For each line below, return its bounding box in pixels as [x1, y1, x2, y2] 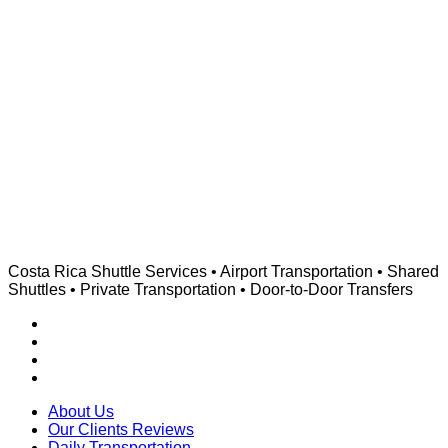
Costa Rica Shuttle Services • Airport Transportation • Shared [8, 262, 439, 280]
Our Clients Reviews [48, 420, 194, 438]
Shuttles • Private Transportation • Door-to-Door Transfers [8, 280, 413, 298]
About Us [48, 402, 114, 420]
